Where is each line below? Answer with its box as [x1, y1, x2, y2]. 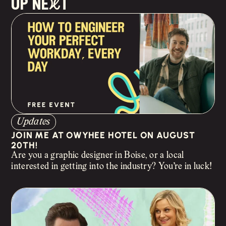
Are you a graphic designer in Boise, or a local [11, 151, 184, 160]
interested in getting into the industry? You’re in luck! [11, 162, 212, 172]
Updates [17, 117, 50, 127]
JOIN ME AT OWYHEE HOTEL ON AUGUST [11, 130, 195, 141]
